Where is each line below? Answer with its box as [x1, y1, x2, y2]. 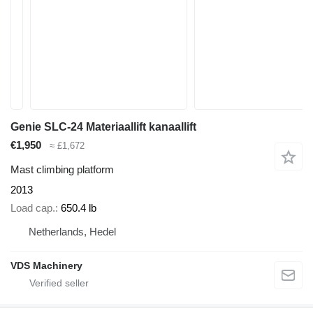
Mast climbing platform [10, 163, 114, 175]
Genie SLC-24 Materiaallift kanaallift [10, 121, 196, 133]
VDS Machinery [10, 260, 82, 272]
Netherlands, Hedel [29, 226, 116, 238]
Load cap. [10, 202, 55, 214]
